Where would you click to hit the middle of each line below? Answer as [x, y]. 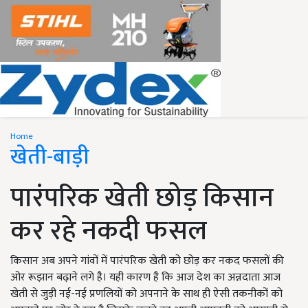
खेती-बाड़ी [50, 157]
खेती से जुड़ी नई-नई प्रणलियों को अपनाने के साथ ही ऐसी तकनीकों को [146, 294]
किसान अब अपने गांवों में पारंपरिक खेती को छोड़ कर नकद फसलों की [147, 261]
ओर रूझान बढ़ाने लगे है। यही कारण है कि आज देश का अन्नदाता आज [145, 277]
